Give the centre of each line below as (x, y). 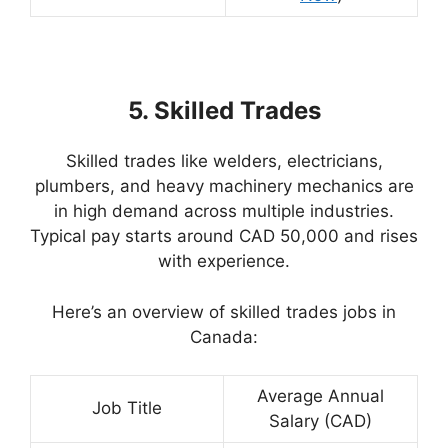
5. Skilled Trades (224, 111)
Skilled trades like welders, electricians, (224, 161)
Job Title (127, 408)
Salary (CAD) (320, 421)
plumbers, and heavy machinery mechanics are (224, 186)
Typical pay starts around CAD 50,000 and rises (224, 236)
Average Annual (320, 396)
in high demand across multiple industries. (224, 211)
